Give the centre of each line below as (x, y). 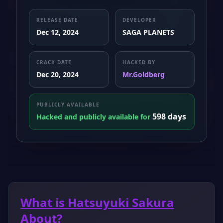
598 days (169, 116)
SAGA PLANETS (148, 32)
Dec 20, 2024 (57, 74)
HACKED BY (139, 62)
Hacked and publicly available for (94, 116)
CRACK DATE (54, 62)
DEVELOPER (139, 20)
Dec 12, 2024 (57, 32)
